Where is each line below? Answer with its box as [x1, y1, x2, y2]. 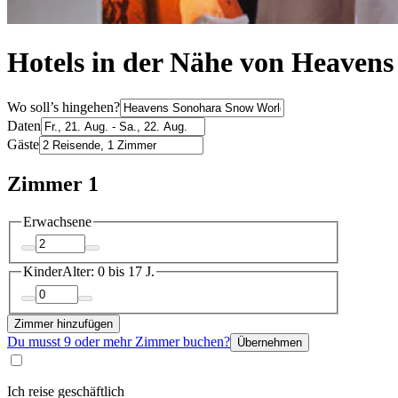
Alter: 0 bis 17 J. [62, 264, 155, 280]
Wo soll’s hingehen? [7, 99, 120, 115]
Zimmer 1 [7, 171, 99, 195]
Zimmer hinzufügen [14, 316, 113, 330]
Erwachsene [23, 213, 92, 229]
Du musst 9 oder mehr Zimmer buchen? [7, 333, 230, 349]
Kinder [23, 264, 62, 280]
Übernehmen [237, 335, 302, 349]
